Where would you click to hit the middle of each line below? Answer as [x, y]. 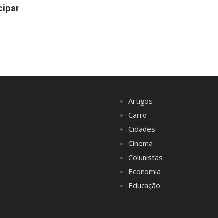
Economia [145, 171]
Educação [144, 185]
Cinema [141, 143]
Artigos [141, 100]
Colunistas [145, 157]
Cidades [142, 129]
